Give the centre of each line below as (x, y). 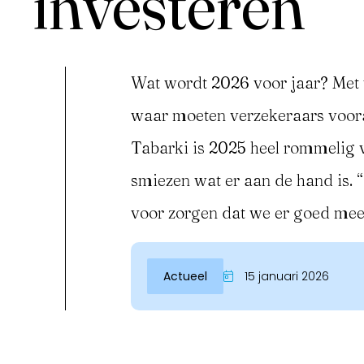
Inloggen (64, 214)
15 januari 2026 (285, 276)
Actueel (185, 276)
